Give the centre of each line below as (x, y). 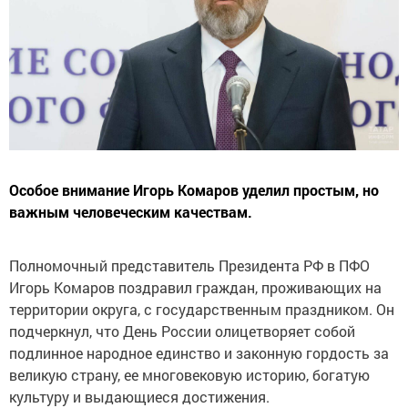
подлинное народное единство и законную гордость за (199, 353)
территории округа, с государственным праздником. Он (202, 310)
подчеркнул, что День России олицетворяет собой (182, 331)
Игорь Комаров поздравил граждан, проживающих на (195, 288)
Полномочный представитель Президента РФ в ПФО (189, 266)
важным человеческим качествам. (131, 212)
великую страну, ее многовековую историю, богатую (189, 375)
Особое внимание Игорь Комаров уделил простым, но (194, 190)
